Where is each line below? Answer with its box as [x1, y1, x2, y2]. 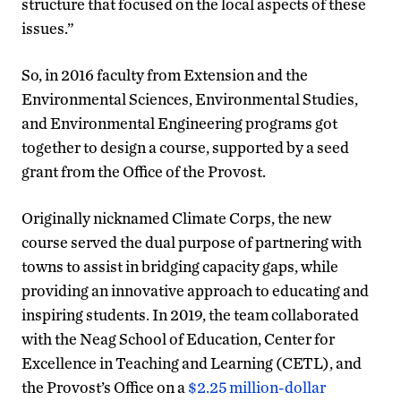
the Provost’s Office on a [21, 377, 188, 397]
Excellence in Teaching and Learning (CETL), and [21, 353, 362, 372]
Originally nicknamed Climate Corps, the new [21, 208, 331, 227]
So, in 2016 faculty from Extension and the [21, 64, 308, 84]
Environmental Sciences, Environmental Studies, [21, 89, 358, 108]
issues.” [21, 18, 74, 38]
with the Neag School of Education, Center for [21, 328, 335, 348]
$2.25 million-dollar [188, 377, 326, 397]
